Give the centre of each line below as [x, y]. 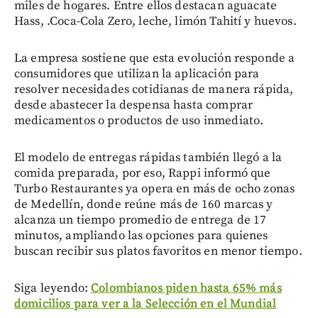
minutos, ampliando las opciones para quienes [141, 236]
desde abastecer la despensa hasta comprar [134, 105]
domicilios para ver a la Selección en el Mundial [146, 304]
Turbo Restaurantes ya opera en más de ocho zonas [155, 189]
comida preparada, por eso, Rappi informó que [143, 174]
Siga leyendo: [53, 289]
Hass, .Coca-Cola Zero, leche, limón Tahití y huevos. [155, 22]
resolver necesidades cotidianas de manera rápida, [154, 90]
